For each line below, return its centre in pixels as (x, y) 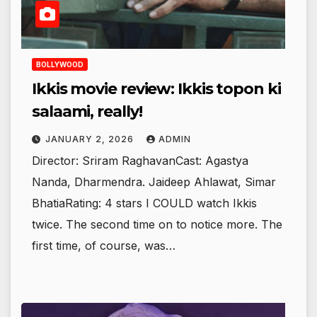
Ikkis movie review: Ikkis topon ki (156, 89)
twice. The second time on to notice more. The (157, 224)
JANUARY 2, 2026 (91, 139)
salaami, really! (87, 111)
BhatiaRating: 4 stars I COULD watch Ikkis (144, 203)
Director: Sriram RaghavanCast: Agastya (140, 161)
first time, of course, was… (104, 246)
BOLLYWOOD (60, 64)
